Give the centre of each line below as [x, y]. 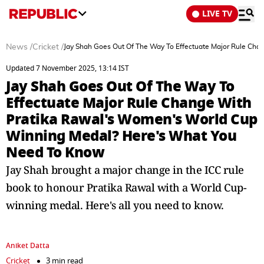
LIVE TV [217, 14]
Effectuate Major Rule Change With [129, 103]
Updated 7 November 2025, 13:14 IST [67, 68]
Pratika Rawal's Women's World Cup [132, 119]
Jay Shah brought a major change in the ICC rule [125, 170]
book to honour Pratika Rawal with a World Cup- [126, 187]
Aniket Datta [28, 246]
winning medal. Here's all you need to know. [115, 205]
